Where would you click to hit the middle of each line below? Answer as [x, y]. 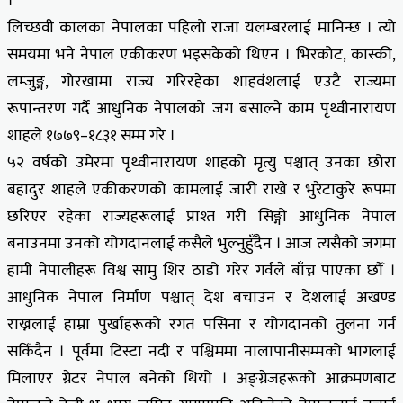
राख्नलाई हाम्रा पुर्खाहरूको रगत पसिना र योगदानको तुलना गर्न [201, 324]
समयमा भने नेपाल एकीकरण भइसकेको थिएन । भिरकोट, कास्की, [201, 54]
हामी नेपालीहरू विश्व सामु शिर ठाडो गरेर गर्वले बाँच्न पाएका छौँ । [201, 270]
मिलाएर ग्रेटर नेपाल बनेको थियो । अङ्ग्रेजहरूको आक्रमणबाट [201, 378]
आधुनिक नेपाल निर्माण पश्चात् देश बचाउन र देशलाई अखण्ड [201, 297]
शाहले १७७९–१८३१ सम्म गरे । [91, 135]
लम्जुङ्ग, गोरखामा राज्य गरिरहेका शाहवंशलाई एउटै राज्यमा [201, 81]
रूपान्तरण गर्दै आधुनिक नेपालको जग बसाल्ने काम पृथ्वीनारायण [201, 108]
